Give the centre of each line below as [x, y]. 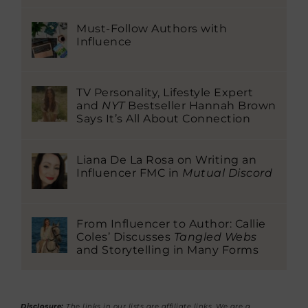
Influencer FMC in [129, 173]
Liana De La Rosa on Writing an [166, 159]
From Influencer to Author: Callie [171, 223]
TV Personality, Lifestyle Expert [165, 92]
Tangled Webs [215, 236]
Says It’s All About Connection [163, 118]
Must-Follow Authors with [152, 28]
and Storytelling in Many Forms [167, 250]
